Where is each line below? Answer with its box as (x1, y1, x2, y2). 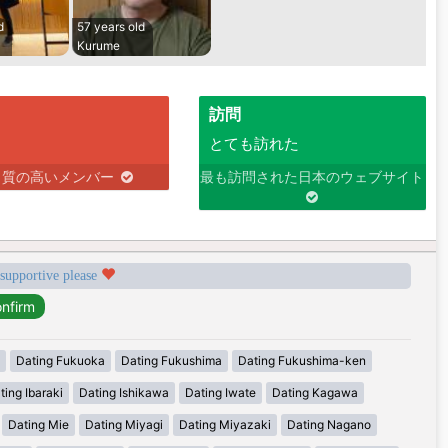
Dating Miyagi (85, 417, 163, 433)
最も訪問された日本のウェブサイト (200, 168, 425, 186)
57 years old (77, 19, 145, 35)
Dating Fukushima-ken (238, 353, 366, 369)
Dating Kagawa (271, 385, 358, 401)
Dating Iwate (184, 385, 256, 401)
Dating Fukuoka (16, 353, 105, 369)
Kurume (77, 38, 120, 54)
